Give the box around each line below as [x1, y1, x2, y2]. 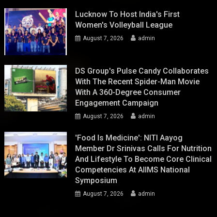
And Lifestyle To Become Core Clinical [75, 154, 212, 164]
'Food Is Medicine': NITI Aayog [75, 133, 183, 142]
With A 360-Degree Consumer [75, 87, 181, 97]
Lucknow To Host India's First [75, 9, 180, 19]
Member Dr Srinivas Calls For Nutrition [75, 143, 212, 153]
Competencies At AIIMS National [75, 165, 190, 174]
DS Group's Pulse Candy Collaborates [75, 66, 209, 76]
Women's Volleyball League [75, 20, 173, 30]
